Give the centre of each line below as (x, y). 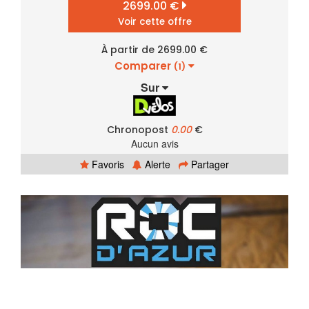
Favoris (107, 164)
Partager (209, 164)
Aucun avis (154, 143)
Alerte (156, 164)
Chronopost (139, 129)
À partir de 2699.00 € (154, 49)
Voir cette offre (154, 21)
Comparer (144, 66)
